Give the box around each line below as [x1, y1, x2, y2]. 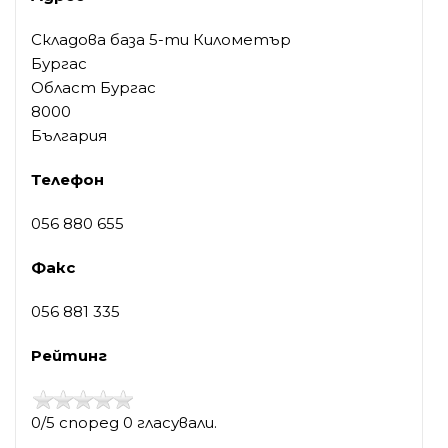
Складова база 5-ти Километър [31, 30, 291, 50]
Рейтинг [31, 346, 107, 366]
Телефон [31, 170, 104, 190]
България [31, 126, 107, 146]
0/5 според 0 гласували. [31, 413, 217, 433]
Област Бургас [31, 78, 156, 98]
